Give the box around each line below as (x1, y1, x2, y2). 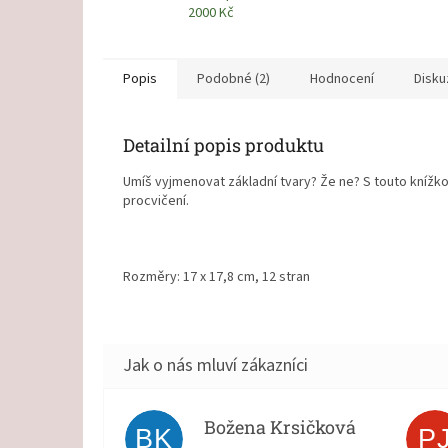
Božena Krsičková (204, 415, 356, 440)
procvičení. (123, 191, 189, 212)
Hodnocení (310, 69, 374, 90)
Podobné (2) (197, 69, 270, 90)
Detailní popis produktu (123, 133, 324, 158)
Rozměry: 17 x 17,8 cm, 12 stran (123, 267, 310, 288)
